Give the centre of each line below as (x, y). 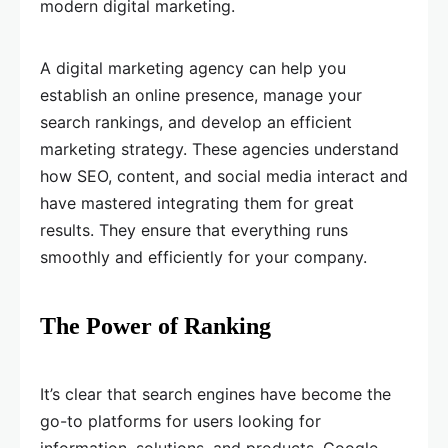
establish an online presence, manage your (201, 95)
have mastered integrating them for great (197, 203)
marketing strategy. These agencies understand (219, 149)
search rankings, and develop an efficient (196, 122)
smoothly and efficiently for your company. (203, 257)
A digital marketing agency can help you (193, 68)
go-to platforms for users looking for (180, 421)
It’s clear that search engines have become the (215, 394)
